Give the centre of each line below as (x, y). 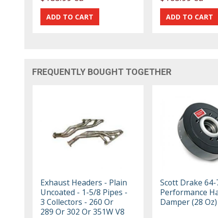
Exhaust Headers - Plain (84, 182)
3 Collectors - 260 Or (77, 202)
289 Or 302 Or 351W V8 (83, 211)
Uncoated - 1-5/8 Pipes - (84, 192)
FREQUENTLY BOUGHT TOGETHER (102, 72)
